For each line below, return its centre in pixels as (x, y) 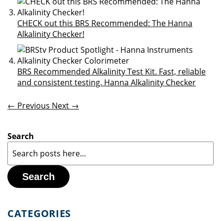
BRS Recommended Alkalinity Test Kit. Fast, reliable (111, 72)
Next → (65, 106)
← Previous (30, 106)
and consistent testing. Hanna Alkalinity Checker (107, 82)
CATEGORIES (39, 213)
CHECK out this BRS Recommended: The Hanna (105, 23)
